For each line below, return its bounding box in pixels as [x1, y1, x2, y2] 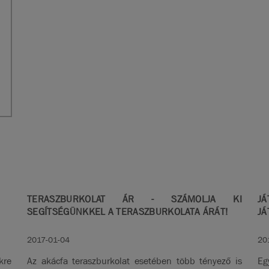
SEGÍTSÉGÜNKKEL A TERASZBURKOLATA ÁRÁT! [27, 205, 228, 219]
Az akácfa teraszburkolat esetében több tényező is [27, 255, 242, 268]
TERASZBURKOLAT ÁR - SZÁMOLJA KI [27, 193, 242, 206]
